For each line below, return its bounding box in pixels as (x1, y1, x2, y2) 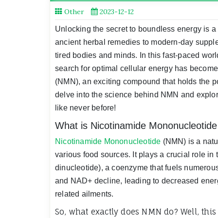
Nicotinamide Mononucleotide (55, 137, 161, 145)
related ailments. (55, 189, 114, 198)
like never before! (55, 103, 116, 112)
